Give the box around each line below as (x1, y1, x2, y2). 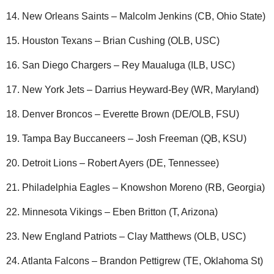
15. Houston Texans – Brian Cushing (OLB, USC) (6, 35, 220, 46)
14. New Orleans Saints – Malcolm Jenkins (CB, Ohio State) (6, 10, 265, 21)
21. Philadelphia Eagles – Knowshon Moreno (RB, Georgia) (6, 182, 265, 193)
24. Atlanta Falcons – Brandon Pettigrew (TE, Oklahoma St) (6, 255, 263, 266)
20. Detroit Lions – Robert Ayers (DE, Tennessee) (6, 157, 219, 168)
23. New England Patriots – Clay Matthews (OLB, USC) (6, 231, 246, 242)
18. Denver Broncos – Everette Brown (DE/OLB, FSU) (6, 108, 239, 119)
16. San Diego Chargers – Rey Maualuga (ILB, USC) (6, 59, 235, 70)
